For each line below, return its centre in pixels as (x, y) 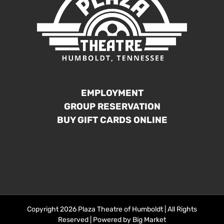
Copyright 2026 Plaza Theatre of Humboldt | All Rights (112, 209)
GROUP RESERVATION (112, 106)
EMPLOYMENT (112, 93)
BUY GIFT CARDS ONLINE (112, 120)
